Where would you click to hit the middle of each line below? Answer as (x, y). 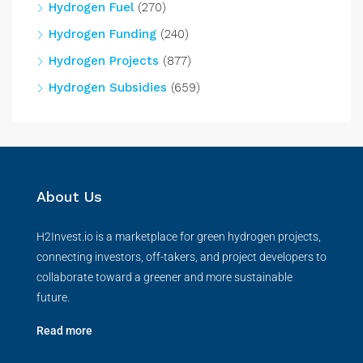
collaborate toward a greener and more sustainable (164, 277)
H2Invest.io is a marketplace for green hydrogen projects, (179, 236)
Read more (64, 330)
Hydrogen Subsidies (108, 87)
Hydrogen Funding (102, 34)
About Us (69, 196)
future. (53, 297)
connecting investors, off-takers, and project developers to (181, 256)
